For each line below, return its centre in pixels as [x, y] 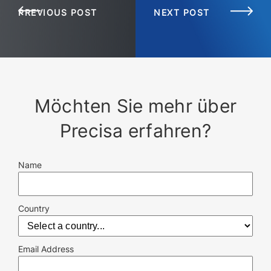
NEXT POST [182, 12]
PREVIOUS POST [58, 12]
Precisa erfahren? [135, 131]
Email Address [46, 249]
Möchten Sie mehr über [135, 106]
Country [34, 209]
